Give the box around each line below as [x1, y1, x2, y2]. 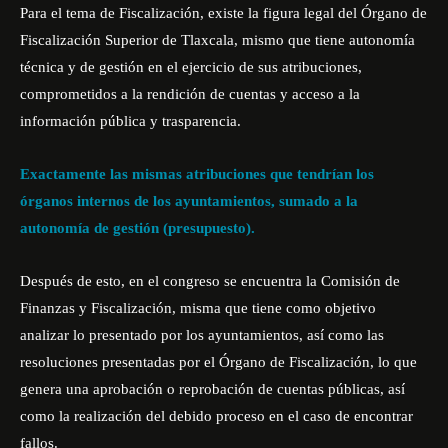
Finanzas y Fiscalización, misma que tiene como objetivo [20, 300, 376, 316]
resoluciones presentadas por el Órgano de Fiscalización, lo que [20, 354, 417, 370]
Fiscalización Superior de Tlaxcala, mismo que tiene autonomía [20, 32, 415, 48]
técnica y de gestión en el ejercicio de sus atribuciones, [20, 59, 362, 75]
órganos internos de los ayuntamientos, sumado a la [20, 193, 358, 209]
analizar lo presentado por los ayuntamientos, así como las [20, 327, 384, 343]
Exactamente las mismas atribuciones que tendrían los [20, 166, 374, 182]
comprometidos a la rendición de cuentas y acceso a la [20, 86, 360, 102]
